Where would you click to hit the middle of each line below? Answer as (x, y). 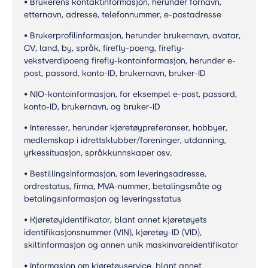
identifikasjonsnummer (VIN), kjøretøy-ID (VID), (113, 232)
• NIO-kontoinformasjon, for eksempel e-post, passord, (130, 94)
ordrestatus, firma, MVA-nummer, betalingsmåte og (123, 186)
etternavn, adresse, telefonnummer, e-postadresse (123, 15)
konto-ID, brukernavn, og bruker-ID (92, 107)
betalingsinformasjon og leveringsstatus (103, 199)
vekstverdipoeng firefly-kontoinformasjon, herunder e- (130, 61)
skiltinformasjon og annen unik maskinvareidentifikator (131, 245)
